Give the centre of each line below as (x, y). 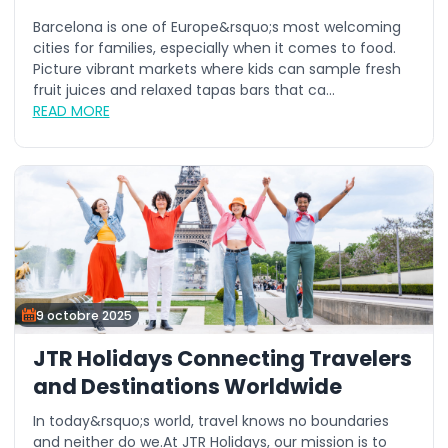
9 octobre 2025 (84, 315)
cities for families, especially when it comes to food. (214, 48)
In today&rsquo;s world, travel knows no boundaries (210, 421)
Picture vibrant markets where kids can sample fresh (216, 69)
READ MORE (71, 111)
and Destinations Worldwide (187, 386)
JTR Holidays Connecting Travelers (222, 358)
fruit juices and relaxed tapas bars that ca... (183, 90)
